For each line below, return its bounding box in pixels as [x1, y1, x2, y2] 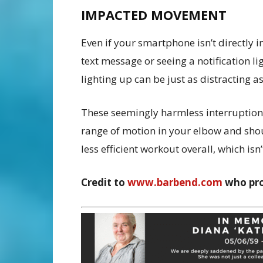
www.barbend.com [127, 176, 225, 190]
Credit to [81, 176, 125, 190]
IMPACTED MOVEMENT [81, 6, 230, 24]
